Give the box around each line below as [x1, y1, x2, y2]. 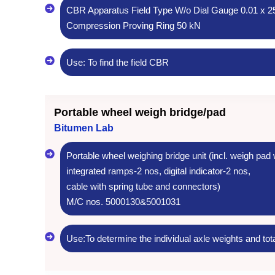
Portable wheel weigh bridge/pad [54, 106, 226, 118]
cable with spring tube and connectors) [66, 180, 220, 192]
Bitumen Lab [54, 122, 114, 133]
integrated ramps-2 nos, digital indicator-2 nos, [66, 165, 250, 176]
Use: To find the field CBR [66, 56, 169, 68]
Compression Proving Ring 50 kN [66, 20, 201, 31]
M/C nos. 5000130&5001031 [66, 196, 180, 207]
